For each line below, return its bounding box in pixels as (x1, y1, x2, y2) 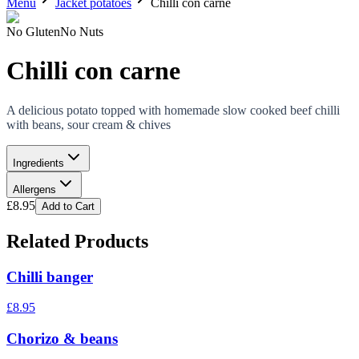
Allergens (13, 183, 56, 196)
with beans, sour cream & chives (6, 117, 171, 131)
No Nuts (60, 25, 103, 38)
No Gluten (6, 25, 60, 38)
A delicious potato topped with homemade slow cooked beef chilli (6, 103, 340, 117)
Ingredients (13, 156, 64, 169)
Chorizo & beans (6, 330, 118, 348)
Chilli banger (6, 268, 93, 285)
